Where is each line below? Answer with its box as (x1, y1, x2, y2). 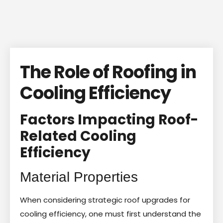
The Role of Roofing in (20, 59, 196, 84)
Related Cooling (20, 126, 136, 146)
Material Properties (20, 169, 138, 185)
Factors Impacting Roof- (20, 110, 198, 129)
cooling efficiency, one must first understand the (20, 208, 201, 219)
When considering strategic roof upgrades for (20, 194, 190, 205)
